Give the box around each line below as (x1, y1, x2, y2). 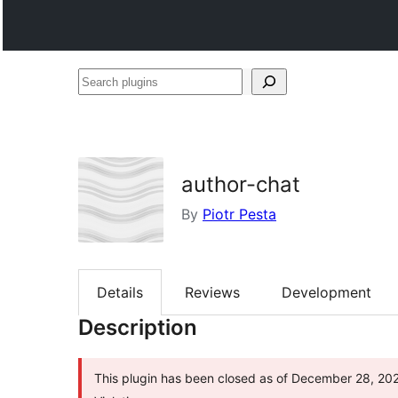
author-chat (181, 171, 300, 197)
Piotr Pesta (203, 205, 276, 223)
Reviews (185, 283, 240, 302)
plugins (77, 99, 125, 116)
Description (78, 314, 197, 341)
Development (282, 283, 371, 302)
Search (77, 72, 123, 90)
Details (97, 283, 143, 302)
